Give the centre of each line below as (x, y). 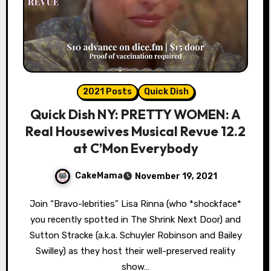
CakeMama (99, 176)
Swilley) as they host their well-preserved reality (135, 251)
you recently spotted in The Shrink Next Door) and (135, 220)
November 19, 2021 (176, 177)
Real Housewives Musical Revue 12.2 (135, 132)
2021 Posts (107, 92)
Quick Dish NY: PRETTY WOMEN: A (135, 115)
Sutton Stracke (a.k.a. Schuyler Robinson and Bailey (135, 236)
